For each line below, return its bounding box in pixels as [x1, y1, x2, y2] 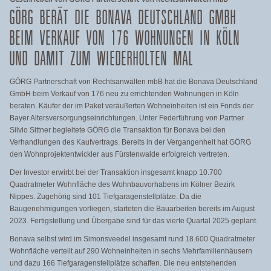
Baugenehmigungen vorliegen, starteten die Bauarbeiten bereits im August [10, 204, 255, 213]
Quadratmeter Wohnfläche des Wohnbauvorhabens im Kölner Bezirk [10, 180, 235, 189]
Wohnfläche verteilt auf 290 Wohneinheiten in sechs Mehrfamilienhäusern [10, 247, 252, 255]
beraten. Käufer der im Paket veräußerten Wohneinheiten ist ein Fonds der [10, 102, 253, 110]
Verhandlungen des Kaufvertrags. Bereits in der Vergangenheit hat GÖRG [10, 138, 251, 146]
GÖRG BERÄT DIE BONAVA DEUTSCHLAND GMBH [10, 5, 237, 30]
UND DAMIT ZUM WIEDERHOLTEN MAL [10, 47, 194, 71]
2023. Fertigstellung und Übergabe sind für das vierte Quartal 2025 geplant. [10, 217, 258, 225]
